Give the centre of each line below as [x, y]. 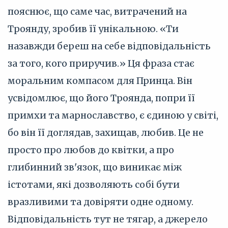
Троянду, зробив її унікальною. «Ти [93, 29]
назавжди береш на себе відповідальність [109, 46]
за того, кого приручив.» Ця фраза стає [101, 63]
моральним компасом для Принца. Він [100, 81]
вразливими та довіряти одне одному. [101, 202]
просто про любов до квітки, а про [91, 150]
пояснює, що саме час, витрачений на [97, 11]
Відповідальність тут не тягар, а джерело [108, 219]
